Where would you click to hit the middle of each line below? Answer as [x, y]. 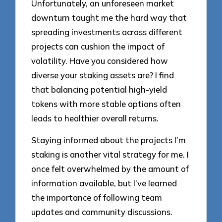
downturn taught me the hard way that [109, 17]
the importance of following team [97, 198]
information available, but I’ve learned [104, 183]
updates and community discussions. [102, 212]
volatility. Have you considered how [100, 60]
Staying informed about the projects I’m [109, 140]
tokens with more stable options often [106, 104]
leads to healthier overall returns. [95, 118]
